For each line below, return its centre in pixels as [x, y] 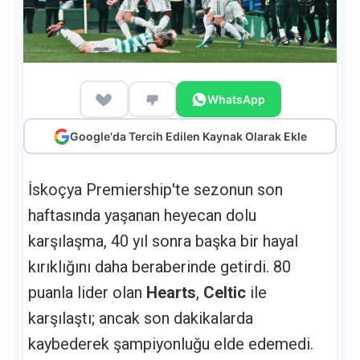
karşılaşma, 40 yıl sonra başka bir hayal [163, 241]
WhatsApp [236, 99]
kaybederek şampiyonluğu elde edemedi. [171, 344]
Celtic [225, 293]
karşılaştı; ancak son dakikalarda [141, 319]
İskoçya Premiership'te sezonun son [155, 190]
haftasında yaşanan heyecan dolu [142, 216]
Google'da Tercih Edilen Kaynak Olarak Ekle [188, 136]
